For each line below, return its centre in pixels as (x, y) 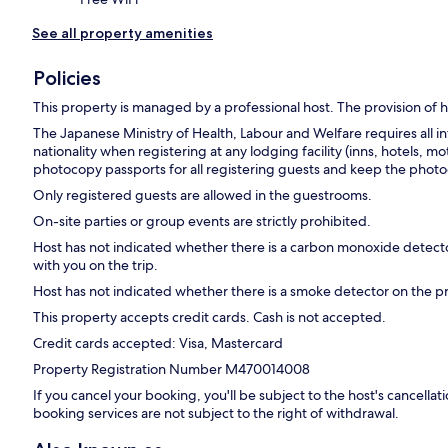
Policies (67, 78)
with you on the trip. (96, 265)
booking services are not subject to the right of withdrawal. (216, 413)
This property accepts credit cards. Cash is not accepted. (210, 317)
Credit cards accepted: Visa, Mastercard (158, 343)
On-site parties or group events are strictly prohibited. (202, 221)
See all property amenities (122, 33)
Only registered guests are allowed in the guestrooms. (203, 195)
